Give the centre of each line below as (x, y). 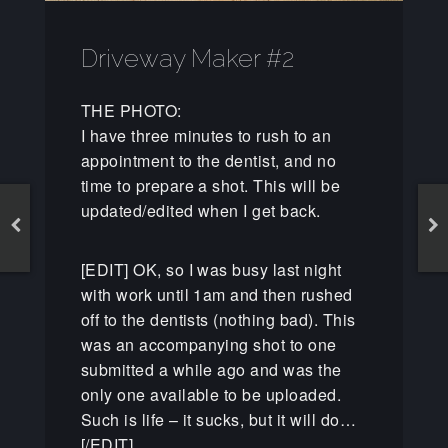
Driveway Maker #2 (187, 59)
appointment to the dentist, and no (208, 161)
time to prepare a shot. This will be (210, 186)
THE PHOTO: (131, 111)
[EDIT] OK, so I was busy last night (211, 270)
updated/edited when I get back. (200, 211)
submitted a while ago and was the (211, 370)
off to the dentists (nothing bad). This (218, 320)
